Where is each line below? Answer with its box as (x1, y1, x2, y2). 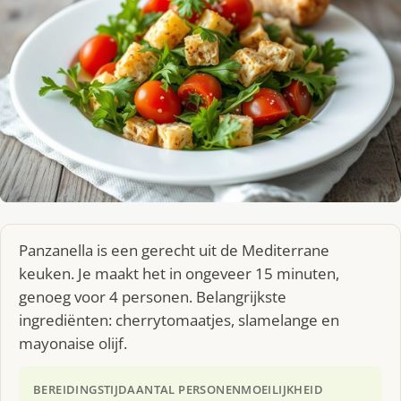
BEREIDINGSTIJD (33, 380, 128, 397)
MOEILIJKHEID (241, 380, 324, 397)
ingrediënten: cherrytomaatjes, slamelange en (19, 309, 339, 330)
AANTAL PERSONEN (127, 380, 242, 397)
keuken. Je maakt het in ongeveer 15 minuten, (19, 262, 339, 284)
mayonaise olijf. (19, 332, 127, 354)
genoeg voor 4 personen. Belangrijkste (19, 286, 286, 307)
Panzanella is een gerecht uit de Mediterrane (19, 239, 329, 260)
